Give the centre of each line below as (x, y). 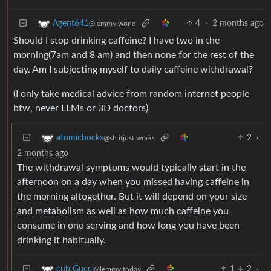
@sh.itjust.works (129, 138)
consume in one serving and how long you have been (128, 225)
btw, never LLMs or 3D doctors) (81, 108)
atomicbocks (80, 138)
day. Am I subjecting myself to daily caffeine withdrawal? (133, 69)
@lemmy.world (113, 23)
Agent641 (71, 23)
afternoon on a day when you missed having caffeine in (133, 182)
